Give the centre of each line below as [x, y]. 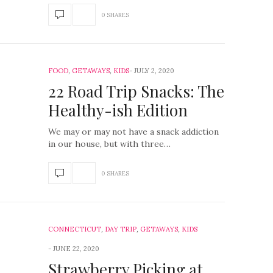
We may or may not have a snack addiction [133, 132]
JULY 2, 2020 [154, 71]
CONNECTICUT [75, 229]
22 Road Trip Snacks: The [136, 91]
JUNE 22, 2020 [76, 249]
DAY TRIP [121, 229]
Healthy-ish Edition [118, 110]
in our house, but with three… [109, 144]
